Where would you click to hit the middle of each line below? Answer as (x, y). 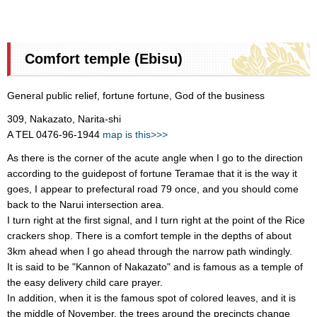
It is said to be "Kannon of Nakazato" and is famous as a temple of (155, 267)
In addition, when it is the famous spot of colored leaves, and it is (151, 298)
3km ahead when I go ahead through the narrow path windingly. (150, 252)
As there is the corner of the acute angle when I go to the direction (155, 158)
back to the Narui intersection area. (86, 205)
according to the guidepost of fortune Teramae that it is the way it (152, 174)
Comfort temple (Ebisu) (104, 59)
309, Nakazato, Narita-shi (64, 119)
